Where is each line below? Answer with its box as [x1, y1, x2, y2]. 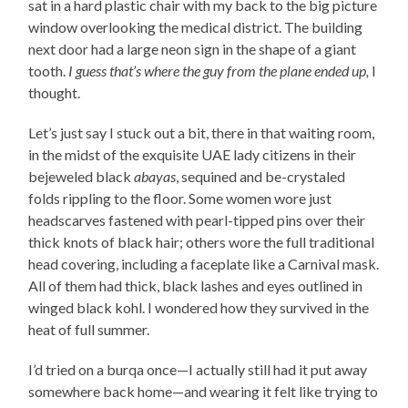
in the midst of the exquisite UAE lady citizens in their [28, 145, 357, 163]
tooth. [28, 61, 69, 79]
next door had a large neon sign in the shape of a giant [28, 39, 357, 57]
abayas [134, 167, 177, 185]
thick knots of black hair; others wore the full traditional [28, 232, 375, 250]
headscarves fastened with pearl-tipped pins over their [28, 210, 366, 229]
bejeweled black [28, 167, 135, 185]
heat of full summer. [28, 320, 153, 338]
